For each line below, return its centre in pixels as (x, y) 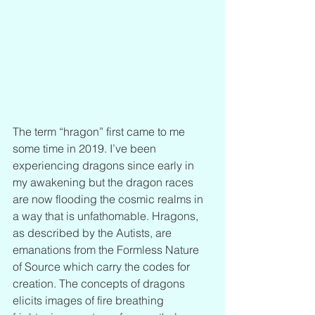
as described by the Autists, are (94, 232)
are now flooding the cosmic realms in (109, 199)
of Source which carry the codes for (103, 266)
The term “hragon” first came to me (100, 131)
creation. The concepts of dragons (100, 283)
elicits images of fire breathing (90, 300)
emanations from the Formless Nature (107, 249)
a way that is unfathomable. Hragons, (107, 216)
